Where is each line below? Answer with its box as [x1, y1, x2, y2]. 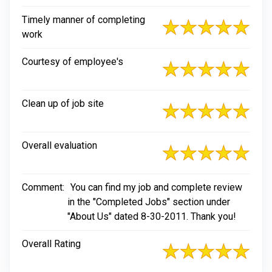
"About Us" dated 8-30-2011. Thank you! [67, 211, 236, 222]
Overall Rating [22, 238, 81, 250]
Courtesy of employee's [22, 56, 123, 67]
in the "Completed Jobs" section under [67, 196, 230, 208]
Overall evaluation [22, 140, 97, 151]
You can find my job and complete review [70, 182, 242, 193]
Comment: [22, 182, 64, 193]
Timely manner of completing [22, 14, 145, 25]
